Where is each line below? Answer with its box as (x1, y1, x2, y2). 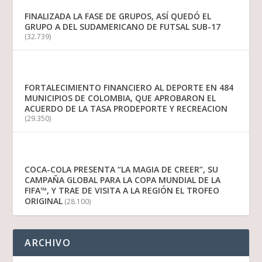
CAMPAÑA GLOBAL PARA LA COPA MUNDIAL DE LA (25, 174, 221, 186)
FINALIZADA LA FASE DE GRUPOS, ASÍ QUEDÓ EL (25, 11, 212, 22)
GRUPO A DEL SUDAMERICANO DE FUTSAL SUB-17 (25, 21, 221, 33)
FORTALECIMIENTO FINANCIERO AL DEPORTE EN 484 (25, 82, 234, 94)
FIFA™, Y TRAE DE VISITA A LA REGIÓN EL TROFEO (25, 185, 220, 196)
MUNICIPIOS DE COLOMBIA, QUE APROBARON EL (25, 92, 216, 104)
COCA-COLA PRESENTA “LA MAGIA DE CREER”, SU (25, 164, 219, 175)
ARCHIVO (25, 236, 71, 250)
